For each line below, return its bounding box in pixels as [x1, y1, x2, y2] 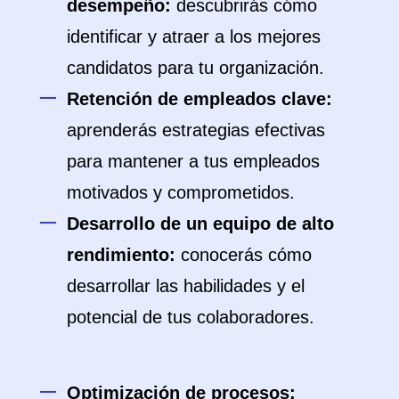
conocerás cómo [175, 245, 312, 265]
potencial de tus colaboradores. [67, 307, 314, 327]
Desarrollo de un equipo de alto [67, 214, 334, 233]
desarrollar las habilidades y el [67, 276, 305, 296]
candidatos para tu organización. [67, 58, 324, 77]
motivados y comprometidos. [67, 183, 300, 202]
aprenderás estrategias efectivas [67, 120, 325, 140]
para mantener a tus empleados [67, 151, 320, 171]
